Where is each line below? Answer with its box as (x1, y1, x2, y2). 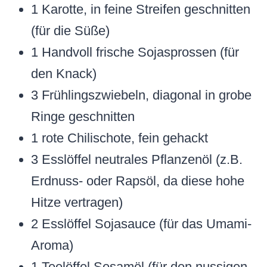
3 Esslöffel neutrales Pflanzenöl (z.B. (31, 152, 243, 167)
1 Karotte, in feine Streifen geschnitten (31, 2, 250, 17)
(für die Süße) (31, 23, 110, 39)
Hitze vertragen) (31, 195, 123, 210)
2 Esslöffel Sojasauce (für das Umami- (31, 216, 252, 232)
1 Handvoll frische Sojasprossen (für (31, 45, 239, 60)
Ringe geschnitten (31, 109, 135, 125)
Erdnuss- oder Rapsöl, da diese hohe (31, 173, 244, 189)
